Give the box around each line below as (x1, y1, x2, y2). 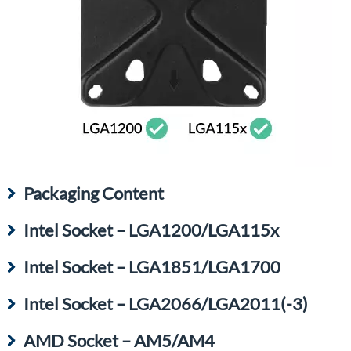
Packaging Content (24, 183, 164, 204)
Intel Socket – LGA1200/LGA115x (24, 219, 279, 241)
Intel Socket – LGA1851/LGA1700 (24, 256, 280, 278)
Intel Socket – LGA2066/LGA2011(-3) (24, 293, 308, 315)
